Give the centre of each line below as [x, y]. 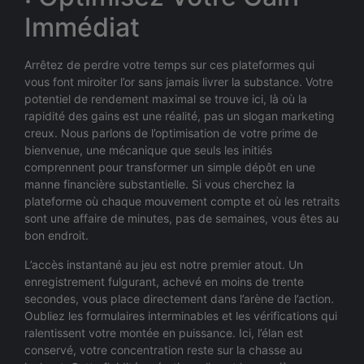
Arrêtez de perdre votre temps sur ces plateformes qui [169, 65]
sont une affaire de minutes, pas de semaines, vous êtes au [182, 219]
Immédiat [82, 28]
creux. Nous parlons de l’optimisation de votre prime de [171, 133]
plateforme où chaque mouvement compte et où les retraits [182, 201]
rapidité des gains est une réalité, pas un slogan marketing [180, 116]
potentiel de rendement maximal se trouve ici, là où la [166, 99]
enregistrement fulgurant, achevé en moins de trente [164, 281]
